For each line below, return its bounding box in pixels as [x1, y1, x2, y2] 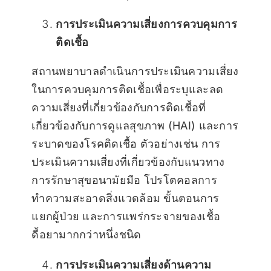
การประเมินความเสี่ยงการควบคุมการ [56, 18, 237, 31]
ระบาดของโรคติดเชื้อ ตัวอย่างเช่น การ [31, 137, 221, 151]
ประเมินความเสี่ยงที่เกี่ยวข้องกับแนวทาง [31, 155, 225, 169]
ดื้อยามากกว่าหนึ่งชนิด [31, 228, 142, 241]
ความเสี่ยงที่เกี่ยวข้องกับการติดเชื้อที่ [31, 101, 206, 114]
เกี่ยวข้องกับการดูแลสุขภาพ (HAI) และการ [31, 119, 239, 132]
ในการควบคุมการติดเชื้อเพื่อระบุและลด [31, 83, 224, 96]
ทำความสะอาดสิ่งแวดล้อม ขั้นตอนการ [31, 192, 220, 205]
